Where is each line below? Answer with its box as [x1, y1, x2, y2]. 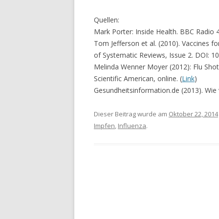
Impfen [94, 121, 115, 130]
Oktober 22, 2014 [169, 109, 218, 118]
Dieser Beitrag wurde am [94, 109, 169, 118]
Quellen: [94, 15, 119, 24]
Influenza [118, 121, 146, 130]
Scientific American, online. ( [94, 73, 182, 83]
